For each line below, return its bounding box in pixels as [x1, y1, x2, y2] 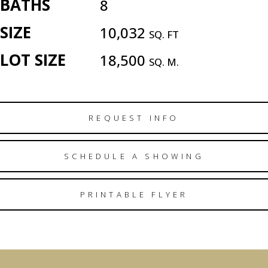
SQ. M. [149, 55, 179, 69]
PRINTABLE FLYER [80, 188, 188, 200]
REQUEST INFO [89, 112, 179, 123]
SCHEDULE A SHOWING [64, 150, 204, 162]
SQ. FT [149, 28, 179, 41]
